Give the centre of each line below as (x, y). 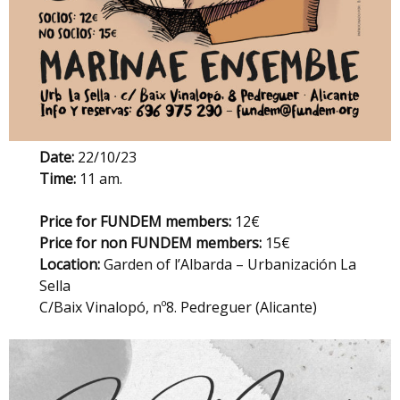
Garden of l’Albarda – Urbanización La (229, 265)
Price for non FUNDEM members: (151, 243)
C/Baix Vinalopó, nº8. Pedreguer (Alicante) (179, 308)
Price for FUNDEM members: (137, 222)
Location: (70, 265)
